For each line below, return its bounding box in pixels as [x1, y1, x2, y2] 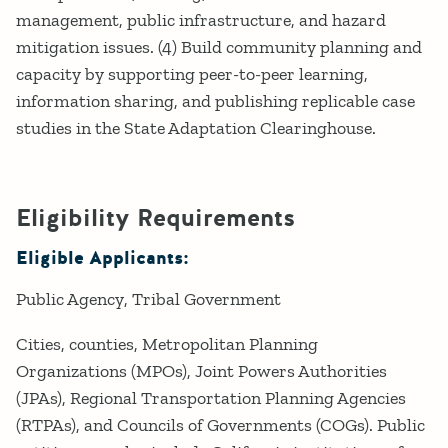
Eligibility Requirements [16, 201, 295, 235]
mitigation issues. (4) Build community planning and [16, 35, 422, 58]
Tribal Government [132, 287, 281, 310]
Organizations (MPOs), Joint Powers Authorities [16, 359, 387, 382]
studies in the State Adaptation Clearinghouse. [16, 116, 380, 139]
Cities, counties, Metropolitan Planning [16, 332, 318, 355]
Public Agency [16, 287, 124, 310]
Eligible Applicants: [16, 245, 189, 271]
